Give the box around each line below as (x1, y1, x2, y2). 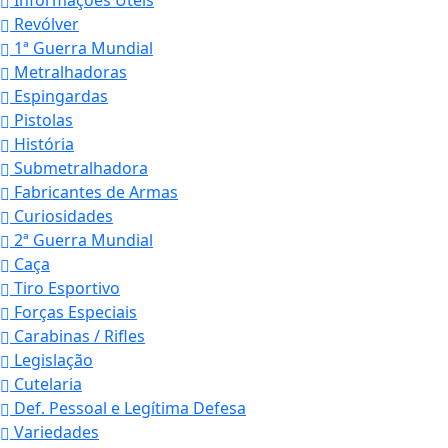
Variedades (10, 421, 99, 444)
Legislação (10, 349, 93, 372)
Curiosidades (10, 205, 113, 228)
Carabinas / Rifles (10, 325, 145, 348)
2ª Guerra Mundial (10, 229, 153, 252)
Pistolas (10, 109, 73, 132)
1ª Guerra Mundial (10, 37, 153, 60)
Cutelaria (10, 373, 82, 396)
